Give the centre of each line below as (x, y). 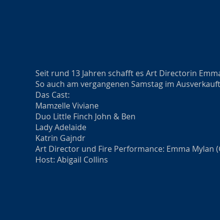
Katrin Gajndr (60, 138)
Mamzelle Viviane (67, 106)
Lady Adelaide (61, 127)
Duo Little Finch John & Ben (85, 116)
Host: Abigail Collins (72, 160)
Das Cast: (53, 95)
